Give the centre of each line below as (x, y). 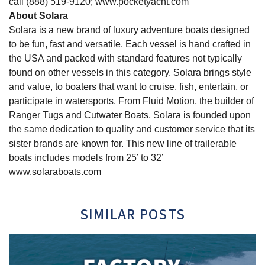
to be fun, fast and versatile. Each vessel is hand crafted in (130, 44)
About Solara (38, 16)
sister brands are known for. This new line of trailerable (123, 144)
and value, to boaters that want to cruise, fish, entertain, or (129, 87)
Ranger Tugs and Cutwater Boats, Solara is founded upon (130, 115)
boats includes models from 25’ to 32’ (86, 158)
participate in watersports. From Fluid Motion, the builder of (131, 101)
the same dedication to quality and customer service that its (132, 130)
